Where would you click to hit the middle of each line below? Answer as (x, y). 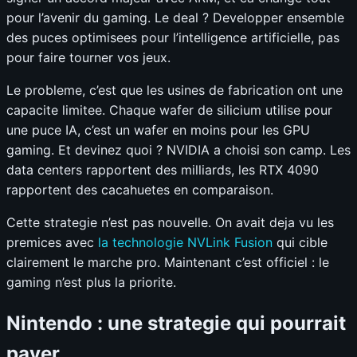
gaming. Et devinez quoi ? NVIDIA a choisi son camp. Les (178, 150)
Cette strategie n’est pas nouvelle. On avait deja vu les (170, 223)
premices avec (52, 243)
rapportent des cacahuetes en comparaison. (140, 190)
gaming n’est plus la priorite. (91, 282)
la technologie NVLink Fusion (185, 243)
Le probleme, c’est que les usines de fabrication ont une (175, 90)
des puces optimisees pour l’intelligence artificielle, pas (173, 38)
